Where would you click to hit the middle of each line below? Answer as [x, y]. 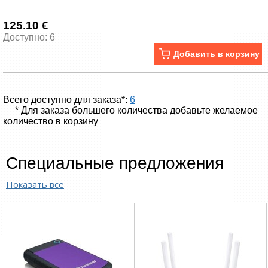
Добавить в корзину [215, 54]
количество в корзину [51, 121]
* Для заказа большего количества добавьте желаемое [136, 110]
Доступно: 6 [29, 37]
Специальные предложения [115, 163]
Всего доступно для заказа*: [66, 100]
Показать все [35, 184]
